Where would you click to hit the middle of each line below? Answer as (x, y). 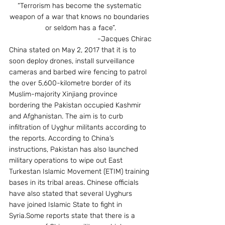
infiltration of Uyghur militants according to (79, 127)
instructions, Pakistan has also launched (75, 149)
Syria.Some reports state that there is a (73, 215)
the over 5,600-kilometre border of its (71, 83)
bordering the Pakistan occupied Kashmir (76, 105)
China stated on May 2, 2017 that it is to (74, 50)
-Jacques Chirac (125, 39)
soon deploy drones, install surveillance (73, 61)
